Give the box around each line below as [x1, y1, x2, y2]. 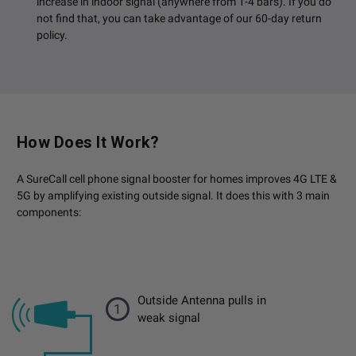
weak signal [137, 311, 200, 326]
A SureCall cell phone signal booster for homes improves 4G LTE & [17, 172, 337, 186]
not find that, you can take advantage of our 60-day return [37, 12, 322, 25]
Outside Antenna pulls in [137, 293, 266, 308]
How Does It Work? [17, 133, 160, 153]
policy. [37, 29, 68, 42]
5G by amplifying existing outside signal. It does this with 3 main [17, 189, 330, 203]
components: [17, 206, 81, 219]
